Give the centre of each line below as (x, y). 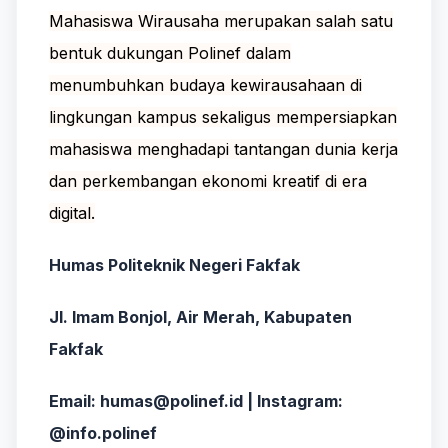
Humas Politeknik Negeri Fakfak (174, 264)
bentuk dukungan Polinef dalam (170, 52)
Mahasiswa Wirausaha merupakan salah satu (221, 20)
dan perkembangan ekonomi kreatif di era (208, 180)
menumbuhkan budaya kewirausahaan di (205, 84)
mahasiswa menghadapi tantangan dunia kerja (223, 148)
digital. (72, 212)
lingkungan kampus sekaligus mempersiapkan (223, 116)
